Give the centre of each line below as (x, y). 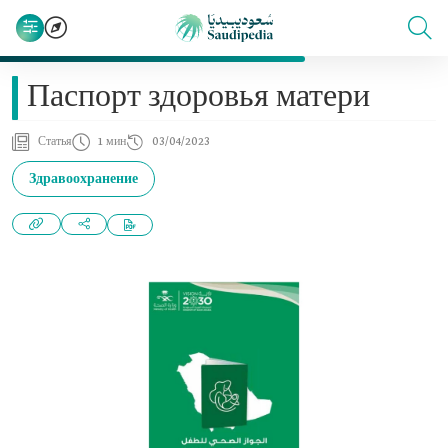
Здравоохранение (83, 179)
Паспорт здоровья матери (198, 98)
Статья (55, 142)
